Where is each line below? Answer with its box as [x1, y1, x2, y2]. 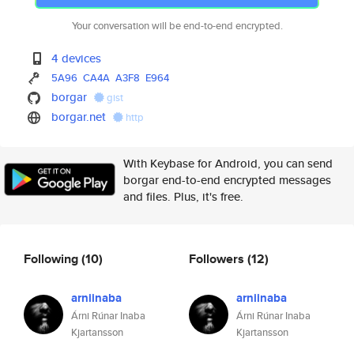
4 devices [51, 50, 102, 66]
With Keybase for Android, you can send [123, 155, 333, 171]
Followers [189, 249, 247, 268]
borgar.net [51, 108, 107, 125]
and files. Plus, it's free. [123, 188, 243, 205]
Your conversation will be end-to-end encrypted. [71, 18, 283, 33]
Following [24, 249, 81, 268]
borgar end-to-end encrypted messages [123, 171, 331, 188]
